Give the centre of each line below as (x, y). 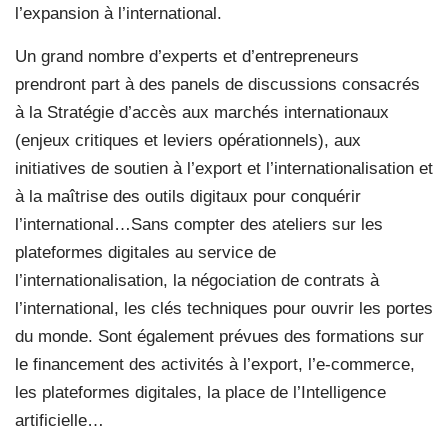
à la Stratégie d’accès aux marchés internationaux (202, 112)
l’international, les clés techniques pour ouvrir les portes (224, 308)
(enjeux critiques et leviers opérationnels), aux (188, 140)
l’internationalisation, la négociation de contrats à (197, 280)
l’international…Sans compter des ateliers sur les (199, 224)
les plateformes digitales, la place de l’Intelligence (200, 392)
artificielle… (59, 420)
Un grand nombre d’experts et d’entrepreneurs (187, 56)
